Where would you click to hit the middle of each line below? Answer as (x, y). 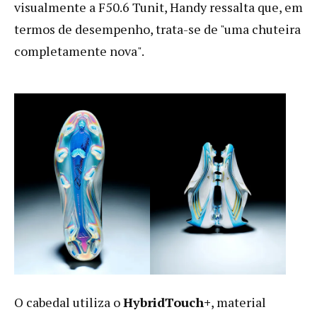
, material (238, 302)
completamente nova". (79, 51)
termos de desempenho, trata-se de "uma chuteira (157, 29)
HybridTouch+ (167, 302)
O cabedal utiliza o (69, 302)
